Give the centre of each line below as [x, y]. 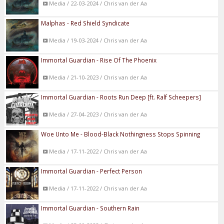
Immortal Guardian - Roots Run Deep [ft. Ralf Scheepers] [121, 97]
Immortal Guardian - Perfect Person [92, 171]
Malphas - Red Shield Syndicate [85, 23]
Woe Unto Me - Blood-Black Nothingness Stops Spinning [121, 134]
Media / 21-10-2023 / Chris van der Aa [98, 77]
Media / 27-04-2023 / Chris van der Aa [98, 114]
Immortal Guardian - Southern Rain [90, 208]
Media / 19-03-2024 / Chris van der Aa [98, 40]
